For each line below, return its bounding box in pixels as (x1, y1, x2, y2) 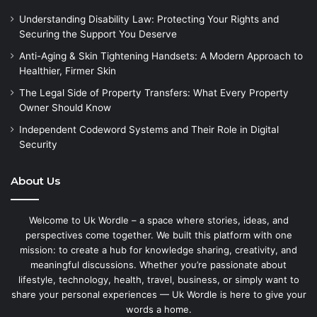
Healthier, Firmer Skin (19, 64, 119, 76)
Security (19, 138, 57, 150)
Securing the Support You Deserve (19, 28, 180, 40)
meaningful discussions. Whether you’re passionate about (30, 258, 287, 270)
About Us (11, 173, 60, 188)
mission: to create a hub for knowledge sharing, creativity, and (20, 243, 297, 255)
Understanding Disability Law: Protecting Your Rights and (19, 13, 279, 25)
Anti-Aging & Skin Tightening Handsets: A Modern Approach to (19, 50, 303, 62)
